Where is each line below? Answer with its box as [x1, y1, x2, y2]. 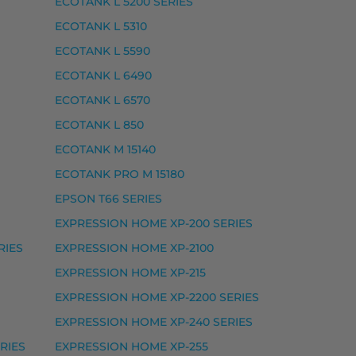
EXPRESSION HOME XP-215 [55, 265, 206, 281]
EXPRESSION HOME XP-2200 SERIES [55, 290, 259, 305]
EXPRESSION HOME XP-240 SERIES [55, 315, 253, 330]
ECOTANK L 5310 [55, 19, 147, 34]
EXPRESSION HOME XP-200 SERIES [55, 216, 253, 231]
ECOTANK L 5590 [55, 44, 150, 59]
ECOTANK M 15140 [55, 142, 156, 157]
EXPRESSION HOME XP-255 [55, 339, 208, 354]
